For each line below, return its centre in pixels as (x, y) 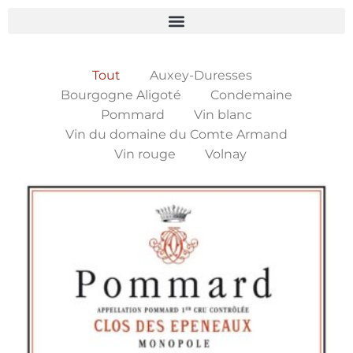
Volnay (226, 154)
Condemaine (251, 95)
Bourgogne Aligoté (121, 95)
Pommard (133, 115)
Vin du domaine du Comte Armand (176, 134)
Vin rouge (145, 154)
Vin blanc (223, 115)
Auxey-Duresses (201, 75)
